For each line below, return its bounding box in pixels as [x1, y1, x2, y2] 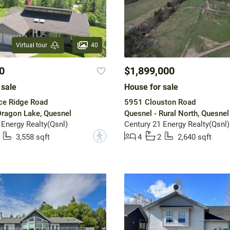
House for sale [124, 82, 178, 92]
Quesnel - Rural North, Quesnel [124, 109, 229, 119]
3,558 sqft [15, 132, 50, 142]
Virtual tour [15, 42, 47, 49]
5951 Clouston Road [124, 98, 196, 107]
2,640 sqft [177, 132, 212, 142]
